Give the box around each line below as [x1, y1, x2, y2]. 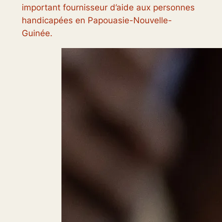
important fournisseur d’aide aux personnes [21, 2, 195, 13]
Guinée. [21, 28, 53, 39]
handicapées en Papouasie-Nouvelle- [21, 15, 172, 26]
